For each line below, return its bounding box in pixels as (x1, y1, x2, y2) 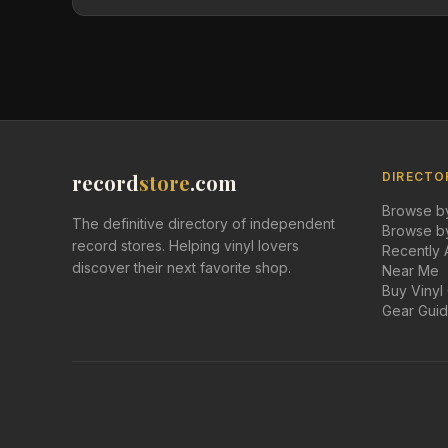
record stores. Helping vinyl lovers (72, 237, 299, 254)
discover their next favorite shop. (72, 259, 291, 276)
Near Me (382, 262, 439, 279)
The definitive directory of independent (72, 215, 335, 232)
